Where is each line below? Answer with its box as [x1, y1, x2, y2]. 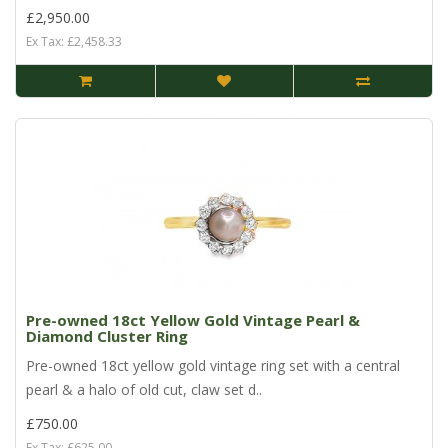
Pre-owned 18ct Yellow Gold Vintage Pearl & [26, 310, 360, 331]
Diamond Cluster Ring [26, 326, 188, 347]
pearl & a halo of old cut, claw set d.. [26, 380, 262, 400]
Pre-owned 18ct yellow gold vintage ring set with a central [26, 356, 400, 376]
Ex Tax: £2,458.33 [26, 33, 122, 51]
